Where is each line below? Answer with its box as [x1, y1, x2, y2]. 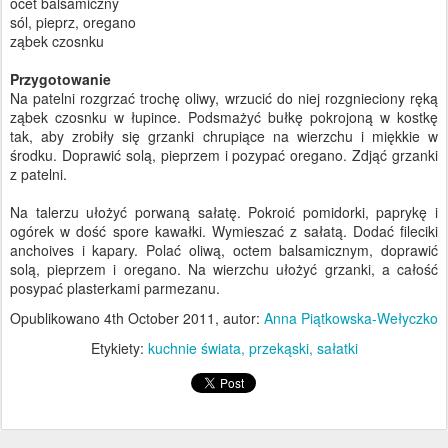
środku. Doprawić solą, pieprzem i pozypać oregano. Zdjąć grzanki [10, 145, 438, 166]
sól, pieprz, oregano [10, 12, 136, 33]
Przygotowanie [10, 69, 111, 90]
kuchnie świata [147, 338, 241, 359]
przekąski [248, 338, 309, 359]
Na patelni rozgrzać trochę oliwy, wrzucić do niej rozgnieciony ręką [10, 88, 438, 109]
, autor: [215, 308, 264, 329]
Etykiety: [90, 338, 148, 359]
